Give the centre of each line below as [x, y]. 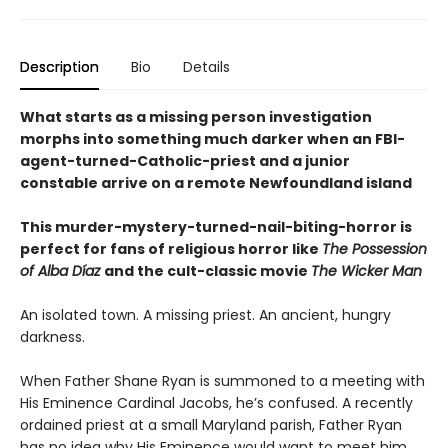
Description [59, 67]
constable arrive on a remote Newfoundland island [216, 183]
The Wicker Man [366, 271]
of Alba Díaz [62, 271]
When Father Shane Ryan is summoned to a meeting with [222, 381]
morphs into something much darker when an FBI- [212, 139]
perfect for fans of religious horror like [171, 249]
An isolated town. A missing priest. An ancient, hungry [205, 315]
